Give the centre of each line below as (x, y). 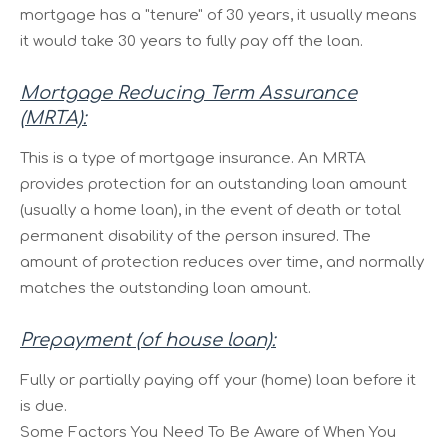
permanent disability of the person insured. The (195, 236)
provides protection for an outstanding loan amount (213, 184)
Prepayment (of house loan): (148, 339)
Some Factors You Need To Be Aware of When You (208, 432)
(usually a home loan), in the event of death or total (210, 210)
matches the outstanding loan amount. (165, 288)
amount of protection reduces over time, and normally (222, 262)
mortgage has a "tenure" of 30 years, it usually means (218, 15)
